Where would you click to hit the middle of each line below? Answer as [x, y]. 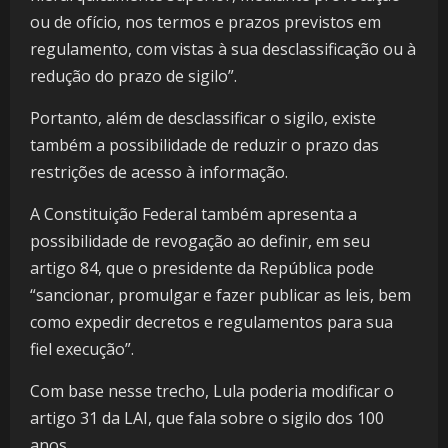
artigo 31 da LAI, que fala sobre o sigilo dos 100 [207, 418]
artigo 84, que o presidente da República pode [202, 268]
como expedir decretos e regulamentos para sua [211, 322]
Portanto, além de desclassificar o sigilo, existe [203, 118]
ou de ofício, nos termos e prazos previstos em [205, 22]
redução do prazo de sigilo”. [133, 76]
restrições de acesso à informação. [161, 172]
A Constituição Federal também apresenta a [193, 214]
